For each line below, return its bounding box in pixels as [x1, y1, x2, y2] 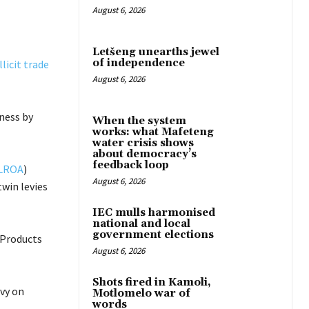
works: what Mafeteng [92, 126, 214, 139]
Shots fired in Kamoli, [92, 276, 211, 290]
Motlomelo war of [92, 287, 190, 301]
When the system [92, 114, 186, 128]
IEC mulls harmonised [92, 206, 215, 220]
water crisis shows [92, 137, 194, 150]
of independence [92, 57, 185, 70]
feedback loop [92, 159, 169, 172]
